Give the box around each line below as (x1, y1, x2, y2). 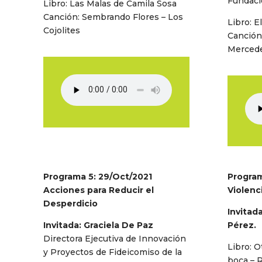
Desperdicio (43, 198, 98, 209)
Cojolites (43, 25, 80, 36)
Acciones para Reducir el (43, 184, 154, 195)
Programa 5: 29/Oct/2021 (43, 171, 152, 182)
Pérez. (227, 219, 257, 230)
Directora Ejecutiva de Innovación (43, 233, 186, 244)
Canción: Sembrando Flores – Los (43, 11, 183, 22)
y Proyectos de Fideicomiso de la (43, 246, 182, 257)
